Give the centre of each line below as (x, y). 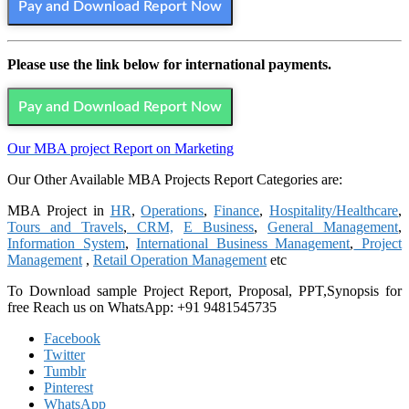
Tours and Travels (65, 227)
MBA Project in (59, 211)
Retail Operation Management (180, 260)
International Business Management (243, 244)
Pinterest (68, 388)
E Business (219, 227)
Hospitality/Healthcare (334, 211)
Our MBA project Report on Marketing (121, 149)
